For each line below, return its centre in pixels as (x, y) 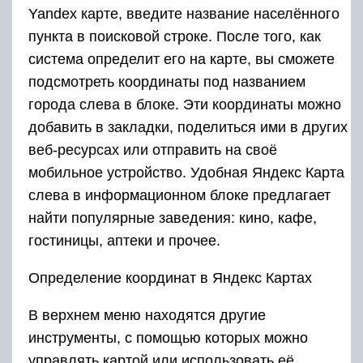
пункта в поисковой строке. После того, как (175, 36)
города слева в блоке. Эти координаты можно (185, 104)
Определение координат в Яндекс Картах (170, 278)
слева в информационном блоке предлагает (179, 195)
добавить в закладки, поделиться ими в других (188, 127)
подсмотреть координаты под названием (167, 81)
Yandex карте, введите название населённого (184, 13)
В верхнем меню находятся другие (147, 315)
